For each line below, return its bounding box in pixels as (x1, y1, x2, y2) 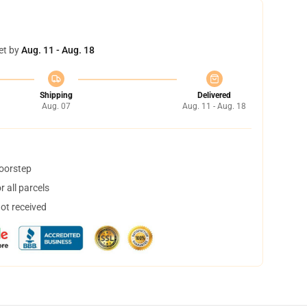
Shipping (39, 90, 73, 100)
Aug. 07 (41, 101, 71, 111)
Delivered (197, 90, 231, 100)
